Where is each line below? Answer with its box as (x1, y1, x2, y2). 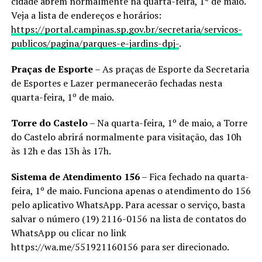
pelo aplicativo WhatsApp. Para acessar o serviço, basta (11, 198, 245, 211)
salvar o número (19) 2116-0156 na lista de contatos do (11, 212, 246, 225)
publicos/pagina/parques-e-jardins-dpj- (11, 36, 179, 50)
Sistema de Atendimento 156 (11, 170, 140, 183)
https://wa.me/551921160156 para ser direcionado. (11, 240, 229, 253)
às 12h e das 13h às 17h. (11, 144, 111, 157)
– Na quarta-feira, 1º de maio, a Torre (87, 116, 247, 129)
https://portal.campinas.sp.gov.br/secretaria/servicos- (11, 22, 242, 36)
